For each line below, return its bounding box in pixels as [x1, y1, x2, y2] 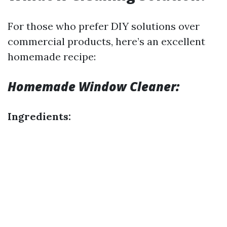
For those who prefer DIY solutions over [8, 20, 200, 32]
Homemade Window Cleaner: [8, 78, 179, 95]
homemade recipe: [8, 50, 96, 63]
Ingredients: [8, 110, 71, 123]
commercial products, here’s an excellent [8, 35, 205, 48]
